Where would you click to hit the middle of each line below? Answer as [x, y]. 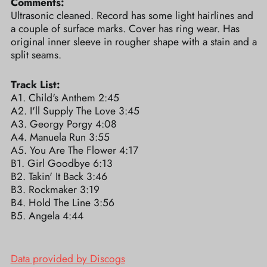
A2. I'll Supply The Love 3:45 [75, 111]
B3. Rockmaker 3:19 [55, 190]
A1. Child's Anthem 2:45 [65, 98]
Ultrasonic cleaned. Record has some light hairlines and [132, 16]
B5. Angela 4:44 [47, 216]
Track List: [35, 85]
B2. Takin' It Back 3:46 [59, 177]
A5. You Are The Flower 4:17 [74, 150]
